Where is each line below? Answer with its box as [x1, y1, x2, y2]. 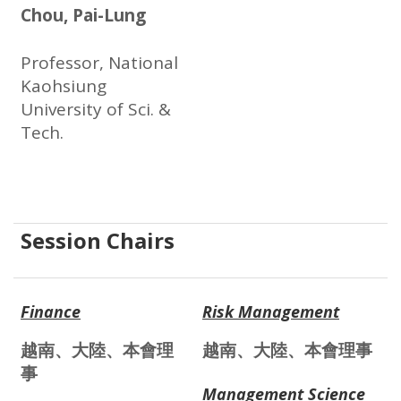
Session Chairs [21, 226, 175, 256]
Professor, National [21, 51, 178, 75]
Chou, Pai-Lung [21, 4, 146, 28]
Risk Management [202, 301, 339, 323]
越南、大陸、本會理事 [202, 338, 372, 363]
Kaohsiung [21, 74, 107, 98]
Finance [21, 301, 81, 323]
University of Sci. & [21, 98, 171, 122]
